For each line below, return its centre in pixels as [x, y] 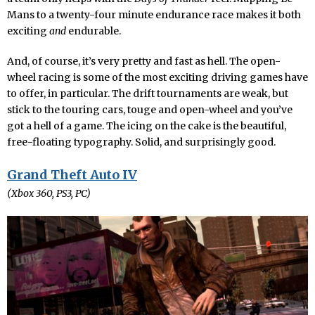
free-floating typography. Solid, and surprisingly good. [141, 142]
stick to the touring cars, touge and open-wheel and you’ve [150, 109]
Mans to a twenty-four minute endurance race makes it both [154, 14]
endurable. [94, 31]
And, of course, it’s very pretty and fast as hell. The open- [144, 61]
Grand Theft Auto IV [72, 174]
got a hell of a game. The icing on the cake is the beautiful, [147, 126]
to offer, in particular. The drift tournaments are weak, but [148, 93]
